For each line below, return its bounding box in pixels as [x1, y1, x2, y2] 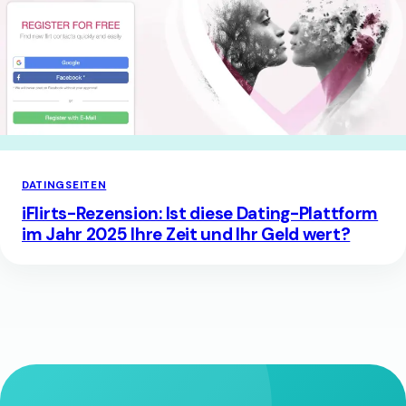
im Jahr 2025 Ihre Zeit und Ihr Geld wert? [22, 223, 351, 246]
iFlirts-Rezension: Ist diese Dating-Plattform [22, 202, 379, 226]
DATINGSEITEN [22, 179, 107, 193]
